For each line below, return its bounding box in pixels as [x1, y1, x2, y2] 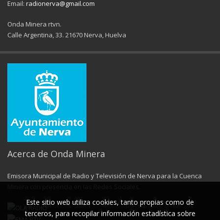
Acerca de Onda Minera [7, 147, 105, 160]
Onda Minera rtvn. [7, 19, 61, 28]
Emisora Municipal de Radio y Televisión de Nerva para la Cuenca [7, 171, 202, 180]
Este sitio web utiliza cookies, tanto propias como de [26, 197, 194, 207]
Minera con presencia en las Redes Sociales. [7, 182, 140, 191]
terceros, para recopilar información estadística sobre [25, 209, 195, 218]
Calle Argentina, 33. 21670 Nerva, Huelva [7, 30, 126, 39]
